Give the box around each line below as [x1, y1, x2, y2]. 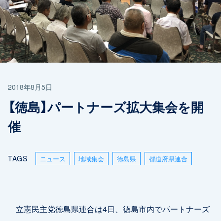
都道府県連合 [148, 154, 187, 164]
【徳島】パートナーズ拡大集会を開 [8, 97, 204, 116]
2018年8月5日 [8, 82, 52, 92]
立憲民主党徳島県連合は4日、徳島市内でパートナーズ [8, 203, 210, 215]
